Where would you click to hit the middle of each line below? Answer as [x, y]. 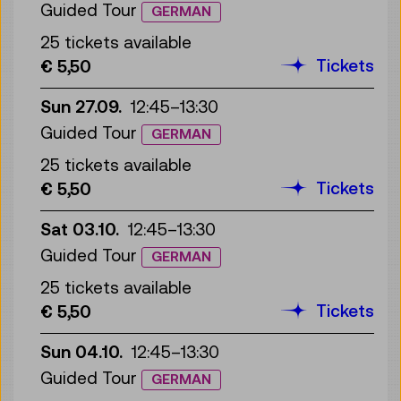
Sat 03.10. [80, 229]
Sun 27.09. [81, 106]
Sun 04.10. [81, 351]
